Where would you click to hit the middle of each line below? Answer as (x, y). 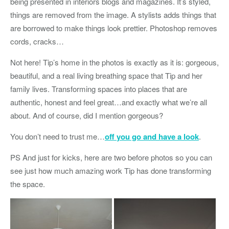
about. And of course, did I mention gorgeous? (87, 115)
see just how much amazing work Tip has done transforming (111, 170)
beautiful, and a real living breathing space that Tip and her (106, 75)
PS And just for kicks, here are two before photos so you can (111, 157)
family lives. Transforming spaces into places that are (99, 89)
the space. (28, 184)
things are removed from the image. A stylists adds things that (113, 15)
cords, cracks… (37, 41)
